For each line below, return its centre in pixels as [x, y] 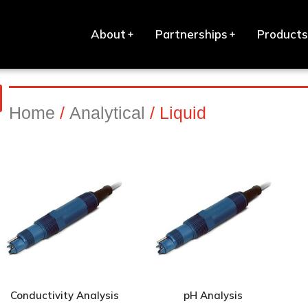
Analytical [108, 113]
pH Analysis [213, 295]
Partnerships [191, 34]
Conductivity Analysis [64, 295]
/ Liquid [176, 113]
